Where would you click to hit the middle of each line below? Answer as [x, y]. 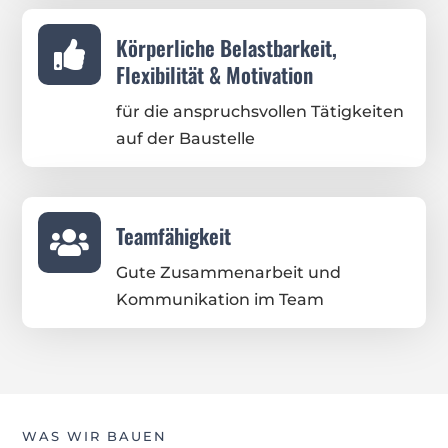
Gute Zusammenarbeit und [228, 273]
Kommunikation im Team [219, 300]
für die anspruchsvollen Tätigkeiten [259, 112]
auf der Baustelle [185, 139]
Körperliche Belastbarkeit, [226, 48]
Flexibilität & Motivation [214, 75]
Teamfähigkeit [173, 236]
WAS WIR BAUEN [95, 436]
